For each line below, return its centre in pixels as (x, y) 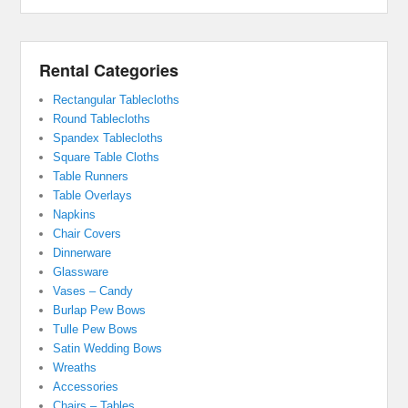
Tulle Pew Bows (96, 329)
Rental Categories (109, 70)
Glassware (81, 271)
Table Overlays (93, 195)
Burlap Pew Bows (100, 310)
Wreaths (75, 367)
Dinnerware (82, 252)
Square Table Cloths (107, 157)
